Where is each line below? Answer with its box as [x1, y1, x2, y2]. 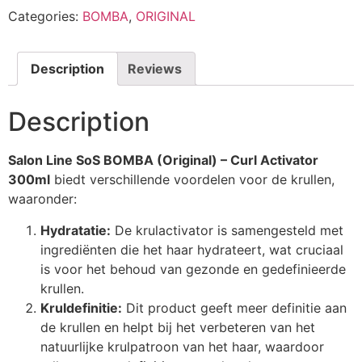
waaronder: [8, 191, 77, 208]
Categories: [8, 8, 82, 25]
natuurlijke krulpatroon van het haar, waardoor [40, 338, 324, 355]
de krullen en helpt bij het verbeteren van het [40, 318, 315, 335]
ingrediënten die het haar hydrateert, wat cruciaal [40, 241, 343, 258]
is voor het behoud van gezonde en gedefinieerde [40, 260, 346, 277]
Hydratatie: [40, 221, 111, 238]
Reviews [128, 61, 182, 78]
